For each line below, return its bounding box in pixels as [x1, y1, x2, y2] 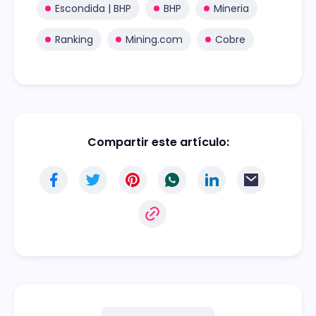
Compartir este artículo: [87, 133, 229, 150]
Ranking [55, 32, 93, 47]
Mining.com [126, 32, 183, 47]
